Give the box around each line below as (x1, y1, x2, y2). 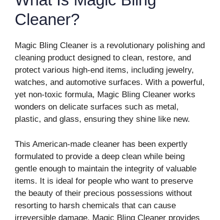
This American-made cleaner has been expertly (15, 139, 188, 149)
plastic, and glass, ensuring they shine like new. (15, 114, 190, 124)
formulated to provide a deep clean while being (15, 151, 185, 161)
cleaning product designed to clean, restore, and (15, 53, 191, 62)
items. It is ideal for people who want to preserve (15, 176, 193, 186)
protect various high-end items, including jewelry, (15, 65, 194, 75)
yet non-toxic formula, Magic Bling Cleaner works (15, 90, 195, 99)
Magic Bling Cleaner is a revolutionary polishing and (15, 41, 205, 50)
